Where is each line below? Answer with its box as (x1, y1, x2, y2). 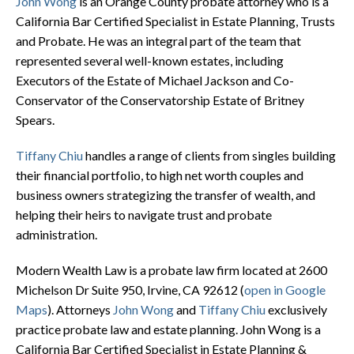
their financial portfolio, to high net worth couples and (16, 167, 303, 183)
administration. (16, 226, 97, 242)
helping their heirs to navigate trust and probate (16, 206, 272, 222)
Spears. (16, 111, 55, 127)
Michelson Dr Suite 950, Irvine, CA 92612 (16, 281, 238, 297)
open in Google (244, 281, 326, 297)
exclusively (265, 301, 327, 317)
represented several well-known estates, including (16, 52, 284, 68)
